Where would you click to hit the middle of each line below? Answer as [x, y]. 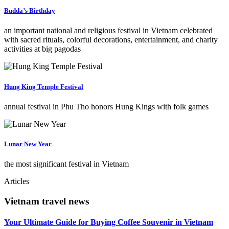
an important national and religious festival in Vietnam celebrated [108, 31]
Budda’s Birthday [30, 11]
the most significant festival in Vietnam [66, 164]
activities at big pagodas [42, 49]
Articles [17, 181]
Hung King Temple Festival [44, 86]
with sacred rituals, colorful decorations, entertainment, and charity [111, 40]
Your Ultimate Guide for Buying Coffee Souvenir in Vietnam [109, 222]
